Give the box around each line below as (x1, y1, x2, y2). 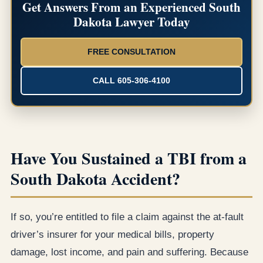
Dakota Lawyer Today (73, 12, 190, 31)
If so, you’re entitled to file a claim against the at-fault (11, 211, 244, 222)
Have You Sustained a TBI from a (11, 146, 247, 170)
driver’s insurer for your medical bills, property (11, 228, 214, 240)
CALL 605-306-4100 (93, 75, 170, 85)
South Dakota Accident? (11, 166, 180, 191)
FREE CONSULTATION (87, 46, 176, 56)
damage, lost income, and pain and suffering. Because (11, 246, 248, 258)
